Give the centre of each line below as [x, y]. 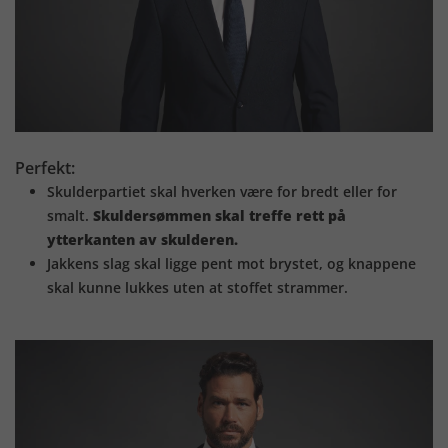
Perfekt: [45, 168]
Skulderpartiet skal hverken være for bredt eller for [222, 192]
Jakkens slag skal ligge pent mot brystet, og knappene [231, 264]
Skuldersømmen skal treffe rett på [217, 216]
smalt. [68, 216]
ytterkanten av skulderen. [142, 240]
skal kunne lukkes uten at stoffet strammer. [197, 288]
